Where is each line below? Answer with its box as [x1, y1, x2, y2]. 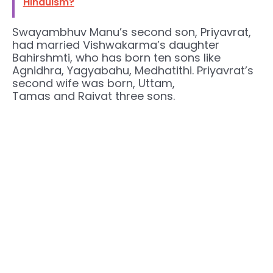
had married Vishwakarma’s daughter [12, 37, 219, 53]
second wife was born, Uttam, [12, 76, 175, 91]
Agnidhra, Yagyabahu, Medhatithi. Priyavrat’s [12, 63, 253, 79]
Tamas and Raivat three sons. [12, 88, 175, 104]
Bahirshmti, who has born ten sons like [12, 50, 221, 66]
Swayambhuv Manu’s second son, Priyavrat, [12, 24, 251, 40]
